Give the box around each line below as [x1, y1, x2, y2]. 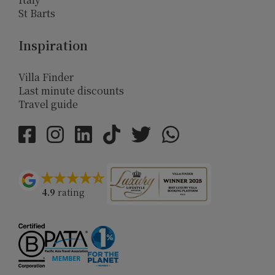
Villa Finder [18, 70, 74, 84]
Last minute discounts [18, 83, 124, 98]
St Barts [18, 6, 55, 20]
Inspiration [18, 36, 88, 54]
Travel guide [18, 97, 78, 111]
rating [55, 186, 85, 199]
